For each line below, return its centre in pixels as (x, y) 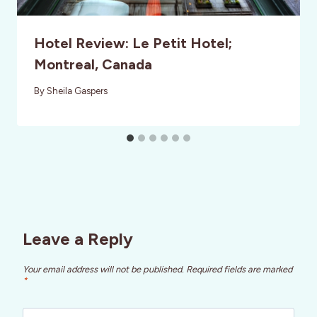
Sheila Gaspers (77, 91)
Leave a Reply (78, 238)
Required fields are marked (239, 270)
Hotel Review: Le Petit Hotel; (133, 43)
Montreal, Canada (93, 64)
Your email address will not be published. (103, 270)
